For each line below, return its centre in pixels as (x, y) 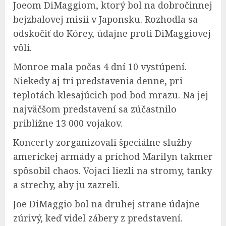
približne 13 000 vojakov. (68, 123)
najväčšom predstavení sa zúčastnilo (95, 109)
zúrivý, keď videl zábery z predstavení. (98, 218)
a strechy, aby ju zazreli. (66, 185)
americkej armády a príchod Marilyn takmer (113, 156)
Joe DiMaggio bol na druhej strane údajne (106, 204)
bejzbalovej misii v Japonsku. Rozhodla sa (105, 19)
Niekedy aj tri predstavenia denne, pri (98, 81)
